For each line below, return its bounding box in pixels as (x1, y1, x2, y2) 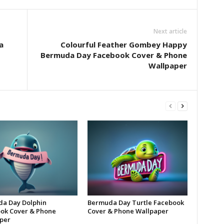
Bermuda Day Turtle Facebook (87, 198, 184, 207)
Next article (153, 27, 187, 36)
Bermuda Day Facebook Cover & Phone (40, 50, 187, 60)
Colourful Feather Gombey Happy (60, 39, 187, 50)
